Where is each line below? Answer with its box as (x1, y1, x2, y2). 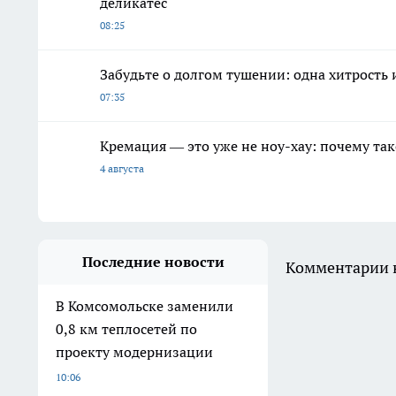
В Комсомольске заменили (56, 297, 233, 316)
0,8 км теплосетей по (56, 320, 197, 339)
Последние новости (81, 253, 225, 271)
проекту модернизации (56, 343, 213, 362)
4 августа (100, 162, 144, 176)
